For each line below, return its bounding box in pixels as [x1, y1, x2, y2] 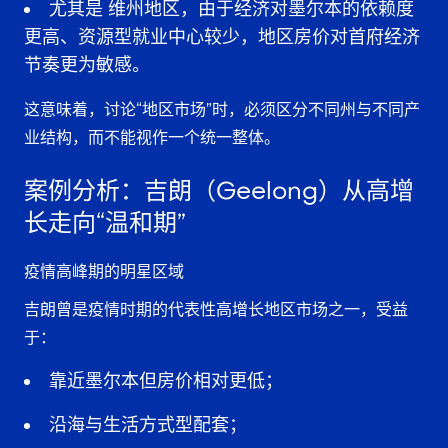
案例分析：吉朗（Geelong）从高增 [24, 175, 414, 207]
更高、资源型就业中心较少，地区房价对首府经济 [24, 25, 420, 49]
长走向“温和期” [24, 207, 186, 239]
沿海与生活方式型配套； [49, 413, 247, 437]
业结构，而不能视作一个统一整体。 [24, 126, 280, 148]
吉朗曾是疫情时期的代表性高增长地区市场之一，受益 [24, 298, 408, 320]
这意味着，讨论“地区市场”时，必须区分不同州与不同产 [24, 98, 420, 120]
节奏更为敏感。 [24, 53, 150, 77]
